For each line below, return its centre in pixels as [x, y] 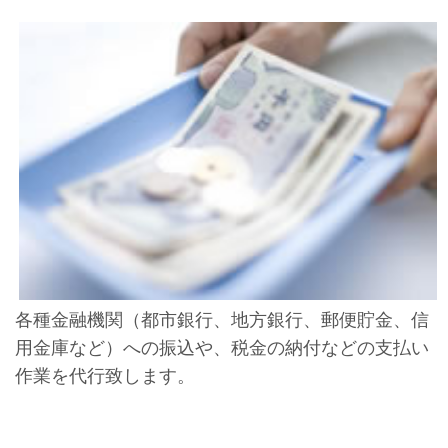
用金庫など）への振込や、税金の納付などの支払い [221, 347]
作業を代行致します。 [104, 375]
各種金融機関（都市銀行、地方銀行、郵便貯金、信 [221, 319]
